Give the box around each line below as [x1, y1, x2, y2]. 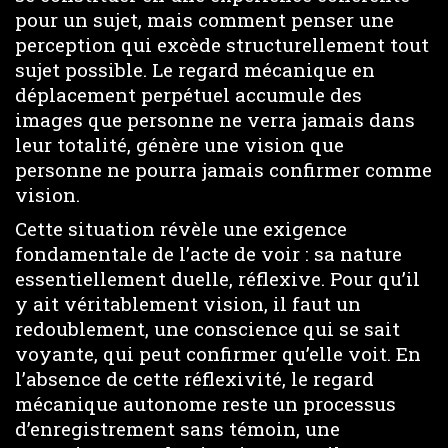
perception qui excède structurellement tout [15, 31, 429, 57]
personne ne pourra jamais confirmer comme [15, 156, 432, 182]
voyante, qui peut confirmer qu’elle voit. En [15, 341, 421, 366]
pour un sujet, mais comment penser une [15, 6, 394, 32]
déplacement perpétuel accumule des [15, 81, 362, 107]
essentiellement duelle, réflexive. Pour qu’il [15, 266, 420, 291]
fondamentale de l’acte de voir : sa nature [15, 241, 402, 266]
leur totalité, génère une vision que [15, 131, 344, 157]
